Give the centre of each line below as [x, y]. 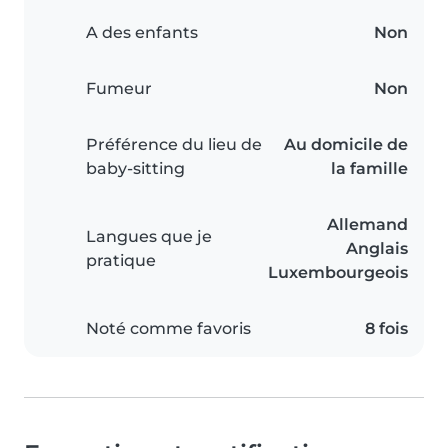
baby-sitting [135, 168]
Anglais [377, 248]
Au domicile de [346, 144]
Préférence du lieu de [174, 144]
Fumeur [119, 88]
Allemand [367, 224]
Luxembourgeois [338, 272]
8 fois [386, 328]
